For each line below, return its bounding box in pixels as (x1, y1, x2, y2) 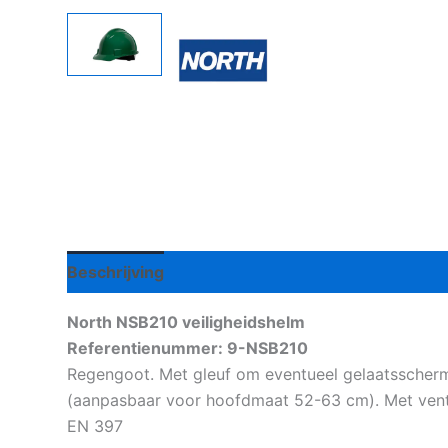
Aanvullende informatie (185, 261, 368, 282)
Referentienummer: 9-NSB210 (67, 337, 308, 358)
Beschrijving (67, 261, 164, 282)
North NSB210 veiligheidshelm (67, 311, 305, 332)
